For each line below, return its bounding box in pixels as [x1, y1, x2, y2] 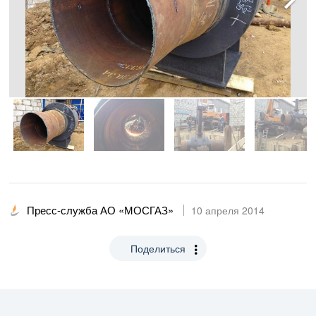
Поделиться [130, 241, 186, 255]
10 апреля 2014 [191, 202, 265, 217]
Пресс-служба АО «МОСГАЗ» [27, 202, 174, 217]
